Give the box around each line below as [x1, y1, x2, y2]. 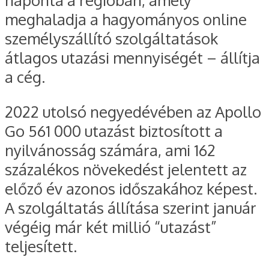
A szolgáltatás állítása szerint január [5, 198, 256, 217]
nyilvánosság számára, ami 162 [5, 140, 216, 160]
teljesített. [5, 236, 77, 256]
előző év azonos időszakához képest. [5, 178, 257, 198]
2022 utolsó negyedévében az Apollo [5, 101, 261, 121]
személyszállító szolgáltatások [5, 28, 218, 48]
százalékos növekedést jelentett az [5, 159, 247, 179]
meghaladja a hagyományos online [5, 9, 247, 29]
